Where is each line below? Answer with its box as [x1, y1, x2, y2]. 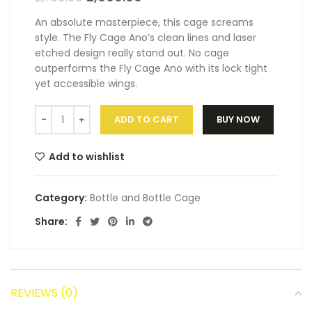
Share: [35, 214, 68, 229]
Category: [35, 191, 87, 205]
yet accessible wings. [35, 77, 137, 91]
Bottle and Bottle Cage [90, 191, 201, 205]
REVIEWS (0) [10, 285, 78, 302]
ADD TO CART [114, 113, 179, 127]
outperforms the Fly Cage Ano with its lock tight [35, 61, 267, 76]
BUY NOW [217, 113, 260, 127]
